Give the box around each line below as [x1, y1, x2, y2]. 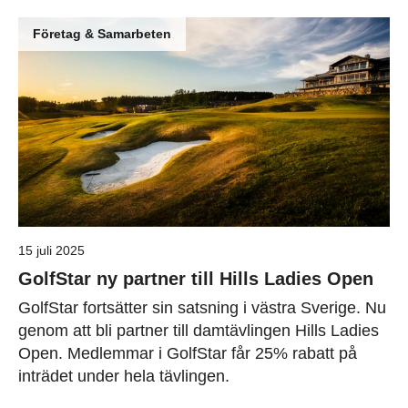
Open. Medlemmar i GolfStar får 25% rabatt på [18, 343, 357, 362]
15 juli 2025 [18, 242, 85, 258]
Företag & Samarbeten [33, 26, 171, 41]
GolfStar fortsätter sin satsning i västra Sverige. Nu [18, 298, 386, 317]
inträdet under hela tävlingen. [18, 366, 229, 385]
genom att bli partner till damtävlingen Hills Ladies [18, 321, 379, 340]
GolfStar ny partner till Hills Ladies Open [18, 268, 373, 289]
